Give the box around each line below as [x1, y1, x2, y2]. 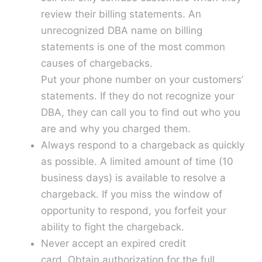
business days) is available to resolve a [40, 171, 226, 184]
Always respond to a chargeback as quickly [40, 139, 244, 151]
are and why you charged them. [40, 122, 191, 135]
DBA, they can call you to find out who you [40, 106, 240, 118]
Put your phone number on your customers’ [40, 73, 243, 85]
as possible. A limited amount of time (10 [40, 155, 233, 167]
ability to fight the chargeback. [40, 220, 184, 233]
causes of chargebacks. [40, 57, 153, 69]
